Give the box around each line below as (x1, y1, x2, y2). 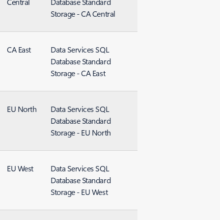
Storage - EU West (51, 187, 108, 197)
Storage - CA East (51, 68, 106, 78)
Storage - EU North (51, 127, 111, 137)
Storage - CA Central (51, 8, 115, 19)
